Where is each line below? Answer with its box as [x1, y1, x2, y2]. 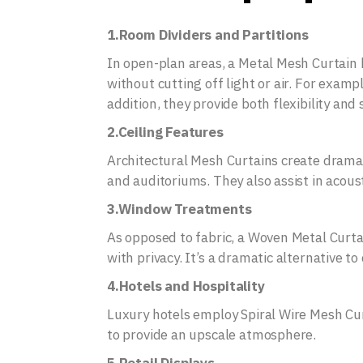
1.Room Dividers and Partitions [107, 26, 309, 44]
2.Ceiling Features [107, 123, 224, 141]
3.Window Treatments [107, 200, 252, 218]
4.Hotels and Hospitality [107, 277, 265, 295]
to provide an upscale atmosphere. [107, 326, 317, 344]
